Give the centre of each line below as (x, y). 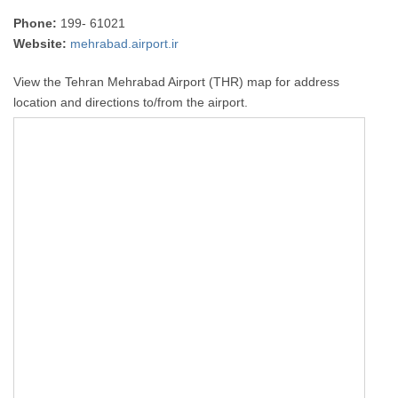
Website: (40, 44)
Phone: (36, 23)
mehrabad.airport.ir (125, 44)
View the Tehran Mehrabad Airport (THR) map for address (177, 82)
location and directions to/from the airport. (131, 102)
